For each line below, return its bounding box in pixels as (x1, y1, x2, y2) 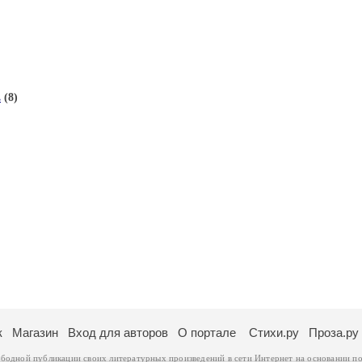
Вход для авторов (68, 326, 168, 339)
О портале (178, 326, 236, 339)
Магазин (12, 326, 58, 339)
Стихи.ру (249, 326, 299, 339)
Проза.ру (309, 326, 359, 339)
